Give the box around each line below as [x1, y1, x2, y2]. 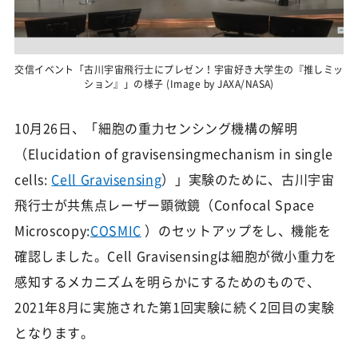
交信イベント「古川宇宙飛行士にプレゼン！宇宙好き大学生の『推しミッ [14, 62, 344, 77]
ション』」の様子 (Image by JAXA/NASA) [84, 76, 274, 91]
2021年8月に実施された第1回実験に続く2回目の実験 [14, 296, 335, 316]
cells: [14, 169, 52, 189]
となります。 [14, 322, 94, 342]
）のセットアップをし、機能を [141, 220, 332, 240]
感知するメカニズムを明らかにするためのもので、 [14, 271, 320, 291]
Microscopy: [14, 220, 90, 240]
